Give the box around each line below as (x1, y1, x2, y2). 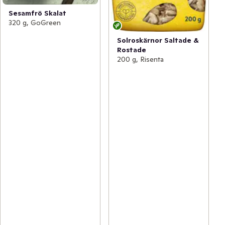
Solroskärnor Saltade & (117, 36, 199, 45)
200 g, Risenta (117, 55, 164, 64)
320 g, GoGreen (9, 18, 61, 28)
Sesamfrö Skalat (9, 9, 66, 18)
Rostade (117, 45, 146, 55)
